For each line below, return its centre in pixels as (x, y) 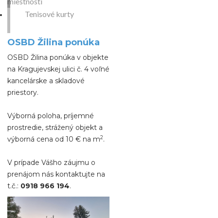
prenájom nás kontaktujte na (56, 174)
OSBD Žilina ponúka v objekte (58, 57)
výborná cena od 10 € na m (54, 139)
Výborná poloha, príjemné (51, 116)
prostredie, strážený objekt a (55, 127)
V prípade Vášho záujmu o (51, 163)
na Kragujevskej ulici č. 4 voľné (58, 69)
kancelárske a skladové (46, 81)
